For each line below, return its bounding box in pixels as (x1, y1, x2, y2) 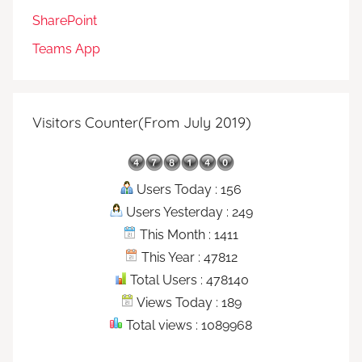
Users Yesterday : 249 (122, 204, 253, 220)
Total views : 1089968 (123, 317, 252, 333)
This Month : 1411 (137, 226, 238, 242)
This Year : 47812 (137, 249, 238, 265)
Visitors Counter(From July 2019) (32, 112, 251, 132)
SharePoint (32, 13, 97, 29)
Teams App (32, 40, 100, 57)
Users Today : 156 (133, 181, 242, 197)
